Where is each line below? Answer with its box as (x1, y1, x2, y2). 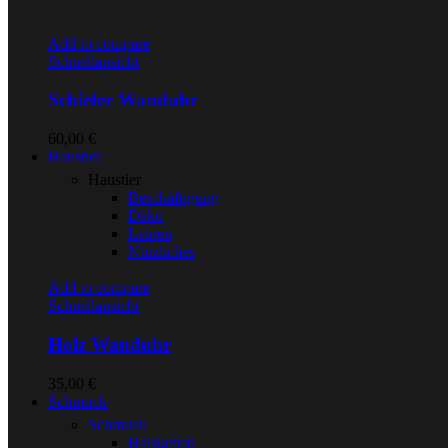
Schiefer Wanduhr (48, 89, 198, 111)
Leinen (128, 225, 172, 243)
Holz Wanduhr (48, 333, 171, 355)
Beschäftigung (128, 189, 219, 207)
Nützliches (128, 243, 195, 261)
